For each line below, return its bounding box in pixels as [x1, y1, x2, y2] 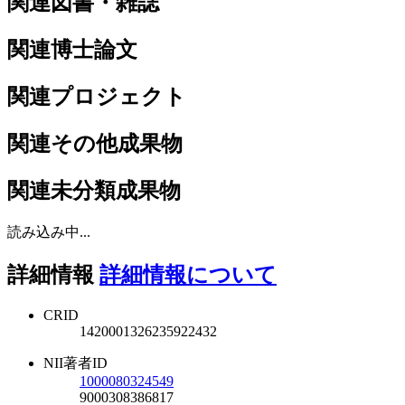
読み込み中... [7, 223, 90, 240]
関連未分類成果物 [7, 179, 181, 203]
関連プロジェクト [7, 85, 186, 109]
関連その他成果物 [7, 132, 183, 156]
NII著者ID [43, 354, 108, 371]
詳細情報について [99, 262, 277, 287]
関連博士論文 [7, 38, 137, 62]
